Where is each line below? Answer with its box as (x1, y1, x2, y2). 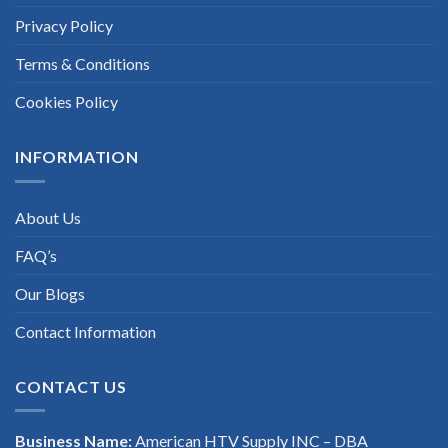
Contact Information (15, 321, 156, 341)
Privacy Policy (15, 16, 113, 36)
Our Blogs (15, 283, 85, 303)
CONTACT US (15, 376, 127, 396)
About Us (15, 207, 81, 227)
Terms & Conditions (15, 54, 150, 74)
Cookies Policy (15, 92, 118, 112)
